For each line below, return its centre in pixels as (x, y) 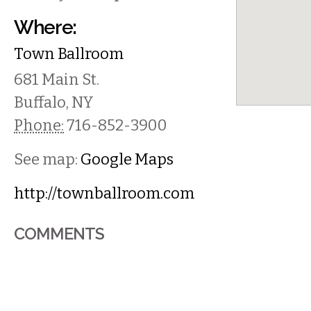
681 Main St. (57, 79)
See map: (47, 159)
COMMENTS (59, 234)
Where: (45, 27)
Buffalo (40, 102)
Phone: (39, 125)
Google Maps (127, 159)
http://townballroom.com (104, 193)
